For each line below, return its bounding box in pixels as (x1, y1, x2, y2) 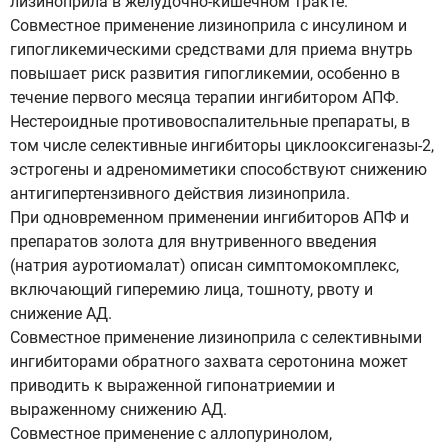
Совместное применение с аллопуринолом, (10, 424, 332, 443)
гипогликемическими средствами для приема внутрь (10, 40, 413, 59)
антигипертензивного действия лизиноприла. (10, 184, 350, 203)
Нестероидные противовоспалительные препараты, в (10, 112, 410, 131)
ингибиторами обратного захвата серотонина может (10, 352, 408, 371)
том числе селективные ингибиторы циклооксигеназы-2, (10, 136, 434, 155)
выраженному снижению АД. (10, 400, 227, 419)
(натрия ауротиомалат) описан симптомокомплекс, (10, 256, 399, 275)
